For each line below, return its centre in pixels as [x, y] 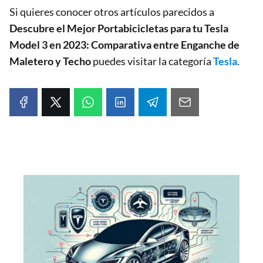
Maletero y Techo [50, 61]
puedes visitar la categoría [152, 61]
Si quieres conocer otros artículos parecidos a [112, 11]
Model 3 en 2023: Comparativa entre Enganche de [124, 44]
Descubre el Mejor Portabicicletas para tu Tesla [119, 28]
